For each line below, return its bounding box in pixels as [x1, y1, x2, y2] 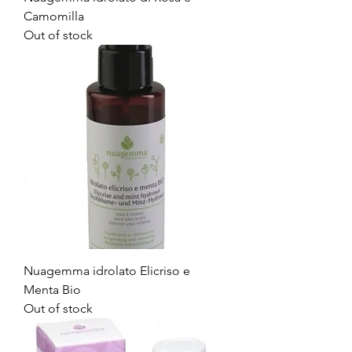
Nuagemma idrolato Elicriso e [24, 263, 190, 278]
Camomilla [24, 9, 84, 24]
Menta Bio [24, 282, 81, 297]
